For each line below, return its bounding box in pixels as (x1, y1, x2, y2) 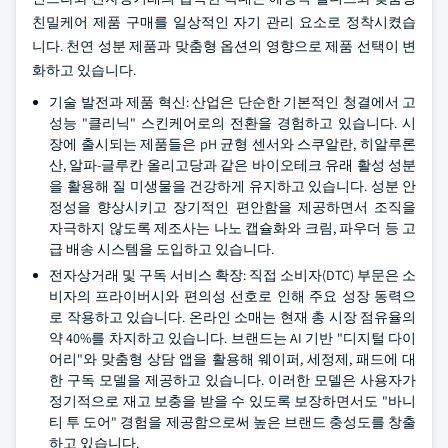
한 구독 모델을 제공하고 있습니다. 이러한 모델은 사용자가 (49, 371, 416, 389)
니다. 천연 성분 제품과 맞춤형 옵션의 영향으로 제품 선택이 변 (32, 37, 416, 55)
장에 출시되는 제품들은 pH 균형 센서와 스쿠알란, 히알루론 (49, 135, 416, 153)
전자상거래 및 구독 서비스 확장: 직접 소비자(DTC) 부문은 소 (49, 266, 416, 284)
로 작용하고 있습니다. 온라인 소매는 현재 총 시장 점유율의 (49, 308, 416, 326)
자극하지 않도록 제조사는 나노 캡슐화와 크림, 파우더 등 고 (49, 219, 416, 237)
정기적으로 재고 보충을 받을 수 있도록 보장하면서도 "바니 (49, 392, 416, 410)
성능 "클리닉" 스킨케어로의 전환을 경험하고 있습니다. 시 (49, 114, 416, 132)
